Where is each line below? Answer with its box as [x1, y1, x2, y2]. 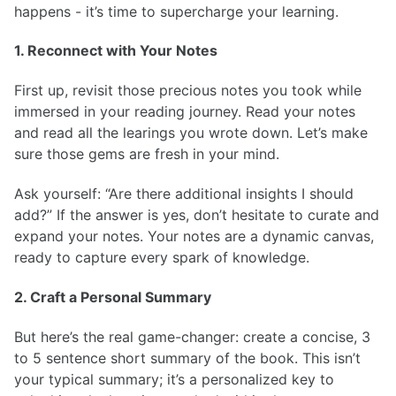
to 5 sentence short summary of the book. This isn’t [14, 348, 361, 367]
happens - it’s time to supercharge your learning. [14, 2, 339, 20]
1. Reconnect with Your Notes [14, 42, 217, 60]
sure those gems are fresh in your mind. [14, 145, 279, 164]
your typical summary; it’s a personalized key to [14, 369, 334, 388]
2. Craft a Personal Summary [14, 287, 211, 306]
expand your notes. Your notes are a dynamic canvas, [14, 227, 374, 246]
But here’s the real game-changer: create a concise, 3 [14, 327, 370, 346]
